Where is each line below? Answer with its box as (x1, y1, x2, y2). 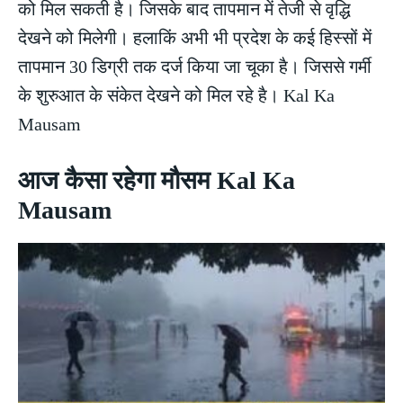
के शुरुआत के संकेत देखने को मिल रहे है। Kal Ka (18, 85, 335, 106)
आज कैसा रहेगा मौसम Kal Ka (18, 166, 295, 195)
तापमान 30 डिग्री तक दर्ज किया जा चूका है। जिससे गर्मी (18, 57, 372, 77)
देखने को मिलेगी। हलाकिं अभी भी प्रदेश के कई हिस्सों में (18, 28, 372, 49)
